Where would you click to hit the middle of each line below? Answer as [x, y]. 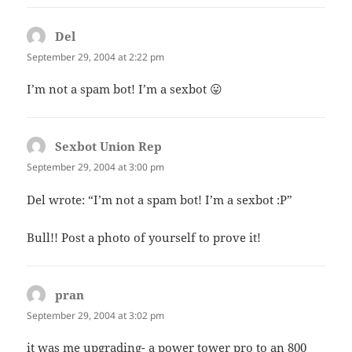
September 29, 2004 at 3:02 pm [96, 315]
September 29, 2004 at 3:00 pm [96, 167]
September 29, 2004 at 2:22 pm [96, 57]
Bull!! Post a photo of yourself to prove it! [144, 237]
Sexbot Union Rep [109, 147]
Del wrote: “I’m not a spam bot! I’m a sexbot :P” [160, 199]
